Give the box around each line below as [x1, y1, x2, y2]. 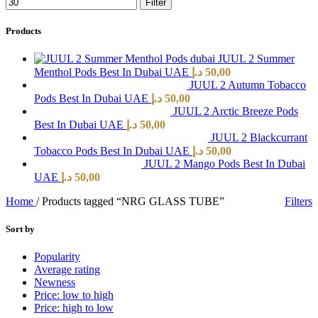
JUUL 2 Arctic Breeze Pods [173, 105, 298, 118]
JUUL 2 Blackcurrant [211, 131, 307, 144]
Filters [285, 195, 312, 208]
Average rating [34, 263, 100, 276]
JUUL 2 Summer [218, 53, 295, 65]
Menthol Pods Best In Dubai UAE [34, 66, 192, 79]
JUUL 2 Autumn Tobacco [190, 79, 306, 92]
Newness [34, 276, 75, 289]
